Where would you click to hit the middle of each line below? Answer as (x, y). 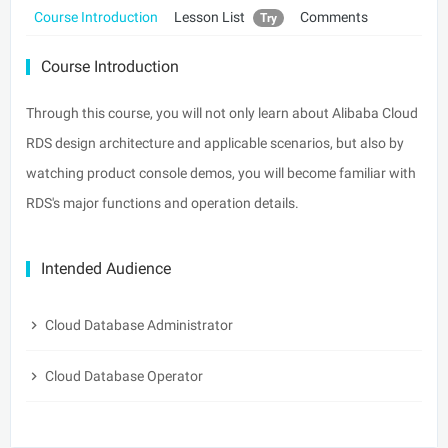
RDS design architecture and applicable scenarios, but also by (215, 142)
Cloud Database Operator (122, 375)
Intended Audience (106, 268)
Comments (334, 16)
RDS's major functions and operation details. (162, 202)
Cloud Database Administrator (137, 324)
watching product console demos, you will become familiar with (221, 172)
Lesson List (211, 16)
